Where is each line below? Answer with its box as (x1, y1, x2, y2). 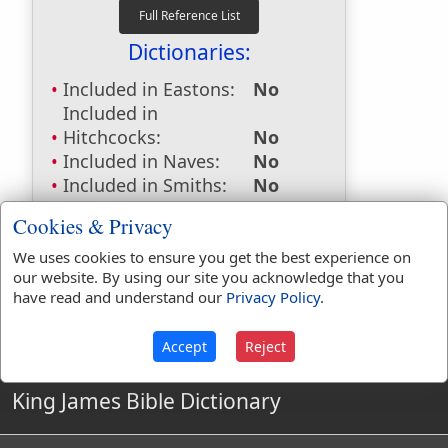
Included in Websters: (63, 197, 248, 221)
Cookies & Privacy (13, 211, 173, 240)
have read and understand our (13, 286, 226, 307)
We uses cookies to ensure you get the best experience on (13, 246, 411, 267)
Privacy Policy (226, 286, 320, 307)
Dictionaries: (127, 38, 251, 66)
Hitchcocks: (63, 125, 161, 149)
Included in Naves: (63, 149, 220, 173)
